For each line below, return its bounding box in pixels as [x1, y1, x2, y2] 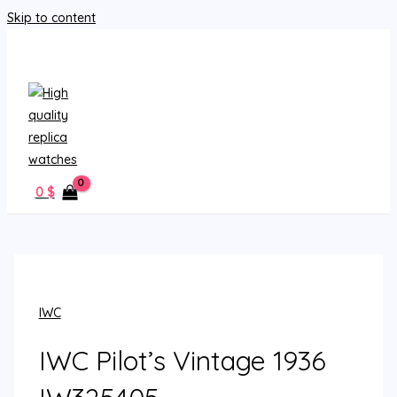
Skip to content [7, 10, 96, 26]
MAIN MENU [55, 54, 125, 66]
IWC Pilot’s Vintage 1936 [38, 343, 326, 378]
